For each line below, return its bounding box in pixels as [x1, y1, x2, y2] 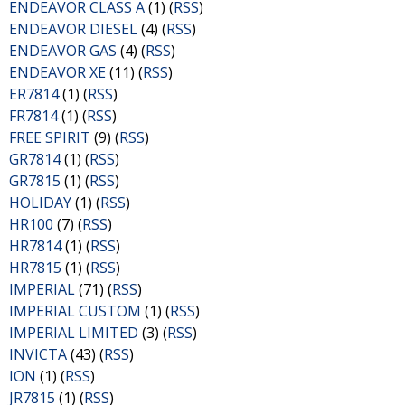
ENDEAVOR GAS [9, 41, 117, 61]
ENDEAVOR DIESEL [9, 19, 137, 39]
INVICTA [9, 344, 67, 364]
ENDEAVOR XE [9, 62, 106, 82]
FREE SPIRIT [9, 127, 90, 147]
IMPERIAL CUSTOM [9, 301, 141, 321]
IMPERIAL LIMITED [9, 323, 138, 343]
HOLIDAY [9, 193, 71, 212]
